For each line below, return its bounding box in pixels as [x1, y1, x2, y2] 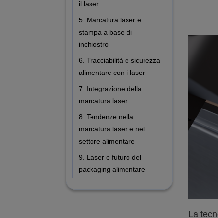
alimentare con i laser [79, 68, 145, 76]
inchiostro [79, 40, 109, 48]
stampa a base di [79, 28, 132, 36]
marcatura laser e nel [79, 125, 145, 133]
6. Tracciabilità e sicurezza [79, 56, 160, 64]
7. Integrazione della [79, 84, 142, 92]
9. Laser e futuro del [79, 153, 141, 161]
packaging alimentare [79, 165, 145, 173]
